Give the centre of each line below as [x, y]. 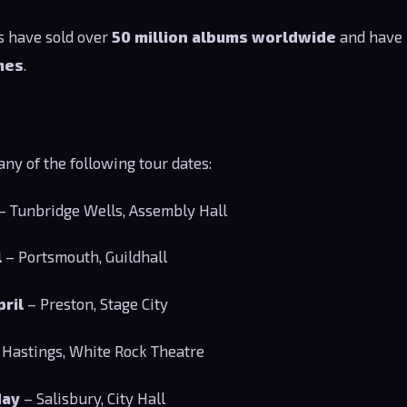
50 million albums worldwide [224, 37]
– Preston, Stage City [96, 304]
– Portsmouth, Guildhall [85, 257]
